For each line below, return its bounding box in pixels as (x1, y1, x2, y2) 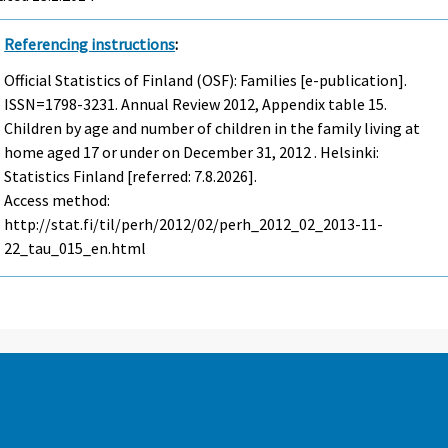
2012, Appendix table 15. (220, 94, 388, 115)
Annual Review (121, 94, 221, 115)
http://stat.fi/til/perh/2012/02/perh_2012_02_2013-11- (4, 214, 384, 235)
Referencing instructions (4, 33, 176, 54)
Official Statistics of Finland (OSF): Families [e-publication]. (4, 70, 408, 91)
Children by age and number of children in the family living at (4, 118, 421, 139)
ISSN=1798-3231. (4, 94, 122, 115)
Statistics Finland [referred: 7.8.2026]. (4, 166, 258, 187)
